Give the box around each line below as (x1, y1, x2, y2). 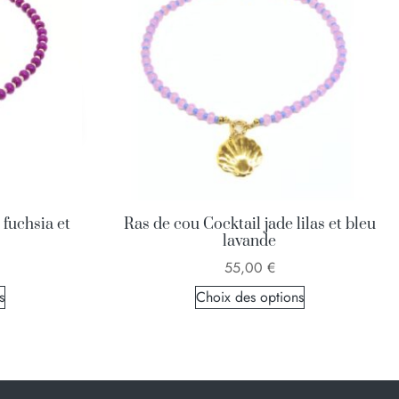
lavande (223, 232, 276, 251)
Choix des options (195, 287, 304, 307)
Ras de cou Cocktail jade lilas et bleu (123, 215, 376, 234)
